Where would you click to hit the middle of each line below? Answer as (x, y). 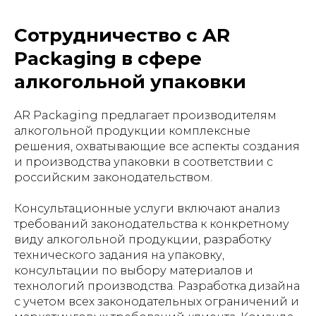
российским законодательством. (113, 177)
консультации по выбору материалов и (134, 271)
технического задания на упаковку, (119, 255)
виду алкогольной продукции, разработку (143, 239)
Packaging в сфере (108, 59)
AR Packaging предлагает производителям (145, 115)
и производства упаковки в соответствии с (144, 162)
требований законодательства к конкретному (152, 224)
